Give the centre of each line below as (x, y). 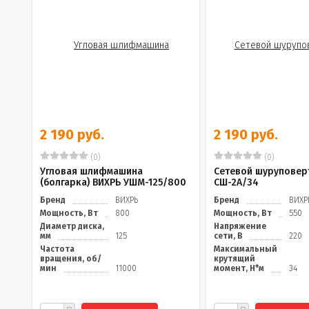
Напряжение (240, 226)
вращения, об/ (71, 259)
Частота (57, 249)
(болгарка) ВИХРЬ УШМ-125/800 (113, 182)
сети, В (228, 236)
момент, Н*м (239, 268)
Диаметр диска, (72, 226)
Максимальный (246, 249)
